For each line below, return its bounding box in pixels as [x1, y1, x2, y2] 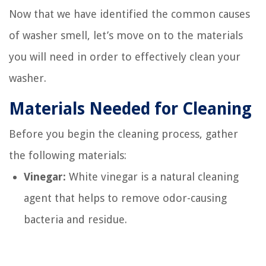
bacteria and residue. [24, 213, 127, 226]
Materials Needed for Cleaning [9, 99, 252, 119]
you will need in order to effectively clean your [9, 50, 240, 63]
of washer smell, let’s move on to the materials [9, 29, 243, 42]
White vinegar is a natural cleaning [66, 170, 239, 183]
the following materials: [9, 149, 126, 161]
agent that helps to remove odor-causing [24, 192, 227, 204]
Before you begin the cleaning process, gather [9, 128, 238, 140]
